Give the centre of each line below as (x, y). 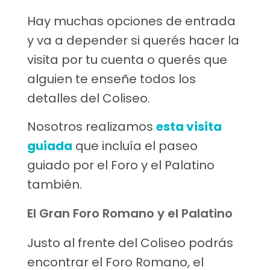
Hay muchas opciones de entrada (131, 21)
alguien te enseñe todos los (111, 79)
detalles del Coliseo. (89, 98)
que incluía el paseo (135, 146)
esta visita (189, 126)
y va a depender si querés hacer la (133, 40)
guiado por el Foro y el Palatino (121, 165)
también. (55, 184)
